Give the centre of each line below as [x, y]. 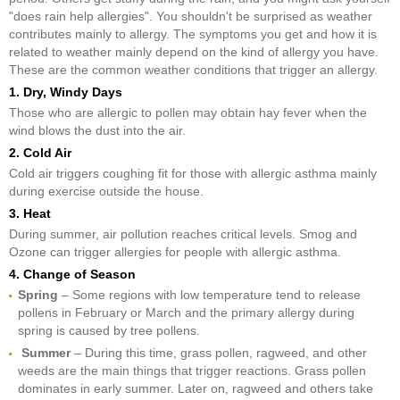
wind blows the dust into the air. [97, 130]
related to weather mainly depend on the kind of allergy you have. [194, 52]
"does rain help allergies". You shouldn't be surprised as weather [191, 16]
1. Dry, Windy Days [66, 92]
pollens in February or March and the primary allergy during [186, 312]
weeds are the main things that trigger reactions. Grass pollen [192, 371]
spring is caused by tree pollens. [109, 330]
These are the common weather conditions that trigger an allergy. [193, 70]
